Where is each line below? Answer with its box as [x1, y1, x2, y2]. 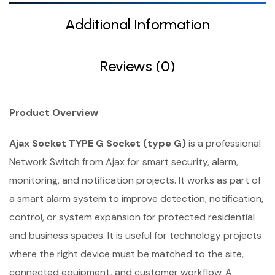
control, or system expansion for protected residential [9, 211, 255, 224]
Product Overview [9, 106, 98, 120]
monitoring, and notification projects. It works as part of [9, 174, 261, 187]
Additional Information [65, 15, 210, 34]
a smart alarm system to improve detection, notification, [9, 192, 263, 206]
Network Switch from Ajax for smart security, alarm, [9, 155, 238, 169]
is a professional [186, 137, 261, 150]
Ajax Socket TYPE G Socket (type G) [9, 137, 186, 150]
